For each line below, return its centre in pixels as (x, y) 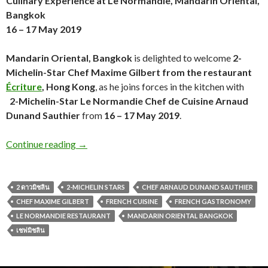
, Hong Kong (68, 87)
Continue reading (42, 144)
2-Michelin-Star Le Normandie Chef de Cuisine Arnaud (129, 101)
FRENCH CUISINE (132, 202)
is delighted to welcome (182, 58)
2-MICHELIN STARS (96, 187)
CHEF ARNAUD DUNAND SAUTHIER (197, 187)
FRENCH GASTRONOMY (213, 202)
